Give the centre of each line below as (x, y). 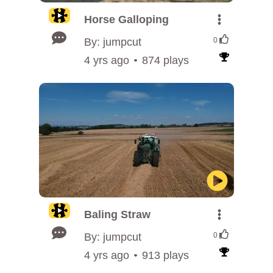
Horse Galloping (126, 19)
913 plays (165, 255)
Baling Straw (117, 214)
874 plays (165, 60)
